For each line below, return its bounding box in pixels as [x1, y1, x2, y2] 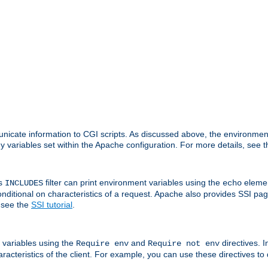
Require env [76, 238, 129, 248]
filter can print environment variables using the [43, 178, 223, 188]
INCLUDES [5, 178, 43, 188]
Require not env [148, 238, 220, 248]
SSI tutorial [31, 200, 72, 210]
